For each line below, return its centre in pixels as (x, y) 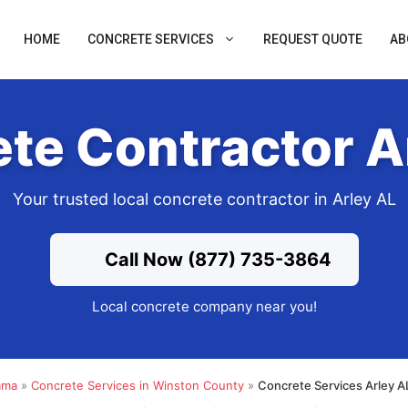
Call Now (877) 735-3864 (215, 260)
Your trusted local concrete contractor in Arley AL (204, 199)
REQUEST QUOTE (313, 39)
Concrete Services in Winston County (138, 385)
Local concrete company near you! (204, 307)
